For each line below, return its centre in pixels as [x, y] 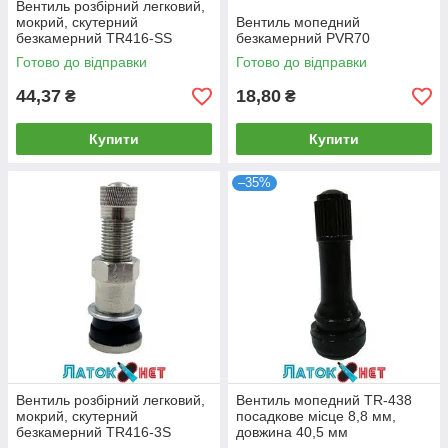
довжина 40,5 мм [292, 432]
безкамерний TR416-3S [93, 432]
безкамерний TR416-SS [94, 38]
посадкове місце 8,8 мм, [316, 416]
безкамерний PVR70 [303, 38]
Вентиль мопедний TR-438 [324, 400]
